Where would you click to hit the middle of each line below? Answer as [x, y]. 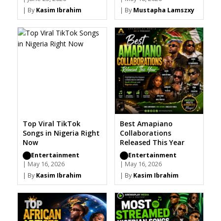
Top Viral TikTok [52, 124]
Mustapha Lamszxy [164, 10]
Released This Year [152, 143]
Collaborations [145, 133]
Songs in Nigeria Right [61, 133]
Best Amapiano [146, 124]
